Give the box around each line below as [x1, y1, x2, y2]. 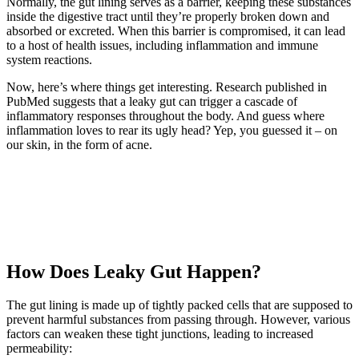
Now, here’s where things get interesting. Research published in [6, 79, 327, 94]
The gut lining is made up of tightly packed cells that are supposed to [6, 298, 353, 313]
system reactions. [6, 52, 92, 67]
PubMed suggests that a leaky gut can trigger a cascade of [6, 94, 297, 108]
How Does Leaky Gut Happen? [6, 260, 261, 282]
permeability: [6, 341, 72, 356]
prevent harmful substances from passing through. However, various [6, 313, 350, 327]
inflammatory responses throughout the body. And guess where [6, 108, 325, 123]
